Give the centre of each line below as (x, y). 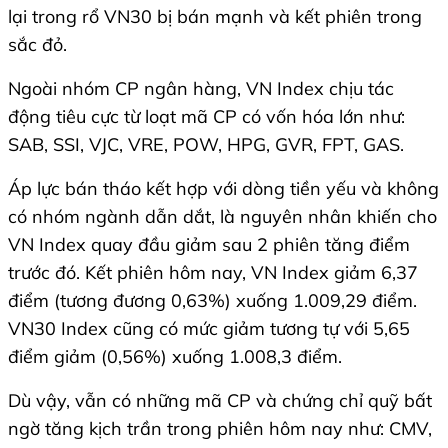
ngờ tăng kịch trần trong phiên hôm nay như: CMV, (220, 429)
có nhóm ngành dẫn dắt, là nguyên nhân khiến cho (222, 217)
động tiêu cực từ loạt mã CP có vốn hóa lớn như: (206, 117)
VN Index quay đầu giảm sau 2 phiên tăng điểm (209, 245)
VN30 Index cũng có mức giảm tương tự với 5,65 (209, 329)
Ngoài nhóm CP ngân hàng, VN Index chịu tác (201, 89)
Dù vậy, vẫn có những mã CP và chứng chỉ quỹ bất (220, 401)
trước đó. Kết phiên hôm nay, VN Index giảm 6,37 (213, 273)
